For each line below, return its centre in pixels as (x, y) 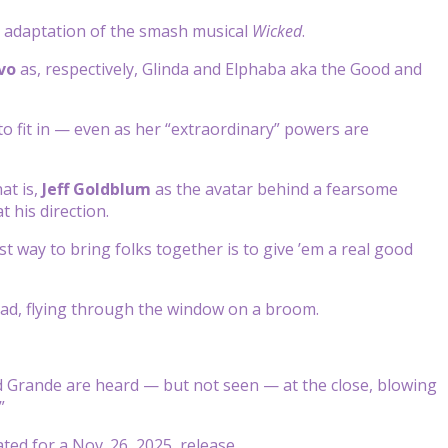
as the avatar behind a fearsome (274, 188)
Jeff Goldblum (96, 188)
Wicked (277, 30)
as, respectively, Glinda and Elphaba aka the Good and (219, 68)
